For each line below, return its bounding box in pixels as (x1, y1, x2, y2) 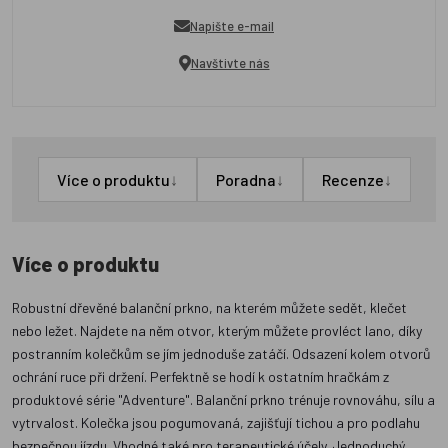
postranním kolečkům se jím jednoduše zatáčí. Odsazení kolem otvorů (12, 345, 431, 363)
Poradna (215, 170, 276, 190)
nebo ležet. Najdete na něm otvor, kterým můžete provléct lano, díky (12, 322, 422, 340)
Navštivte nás (190, 54, 270, 71)
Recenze (321, 170, 384, 190)
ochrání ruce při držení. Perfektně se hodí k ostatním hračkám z (12, 368, 389, 386)
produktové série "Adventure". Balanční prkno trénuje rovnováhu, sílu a (12, 391, 435, 409)
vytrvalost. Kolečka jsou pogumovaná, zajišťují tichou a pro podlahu (12, 414, 420, 432)
